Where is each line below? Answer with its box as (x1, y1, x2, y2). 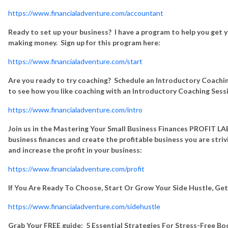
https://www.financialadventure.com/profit (8, 164, 145, 173)
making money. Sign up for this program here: (8, 38, 160, 47)
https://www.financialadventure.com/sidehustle (8, 202, 160, 211)
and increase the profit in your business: (8, 145, 142, 154)
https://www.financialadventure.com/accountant (8, 8, 163, 17)
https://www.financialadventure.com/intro (8, 105, 142, 114)
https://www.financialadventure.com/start (8, 56, 142, 66)
